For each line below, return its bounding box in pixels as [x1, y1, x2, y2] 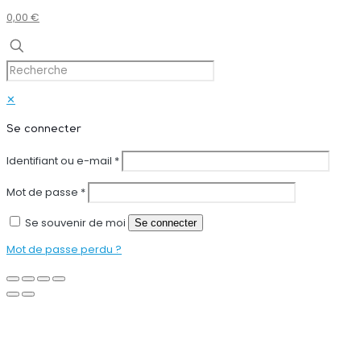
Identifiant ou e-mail [6, 152, 114, 168]
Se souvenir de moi [25, 214, 126, 230]
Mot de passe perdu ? [6, 241, 122, 257]
